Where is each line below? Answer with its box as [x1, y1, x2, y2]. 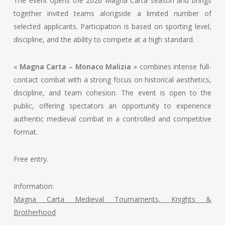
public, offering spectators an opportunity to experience [13, 101, 212, 111]
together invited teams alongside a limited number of [13, 9, 212, 19]
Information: [13, 181, 54, 191]
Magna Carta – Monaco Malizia [19, 62, 132, 72]
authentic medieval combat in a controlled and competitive [13, 114, 212, 124]
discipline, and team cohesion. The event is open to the [13, 88, 212, 98]
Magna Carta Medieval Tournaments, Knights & [13, 194, 212, 204]
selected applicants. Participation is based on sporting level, [13, 22, 212, 32]
